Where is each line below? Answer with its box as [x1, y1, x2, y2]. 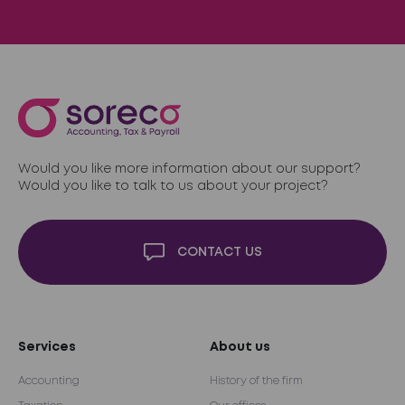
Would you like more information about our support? [18, 164, 361, 175]
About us [210, 342, 270, 353]
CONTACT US [176, 247, 262, 259]
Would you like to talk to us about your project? [18, 181, 328, 193]
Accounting [18, 376, 80, 387]
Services [18, 342, 76, 353]
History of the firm [210, 376, 303, 387]
